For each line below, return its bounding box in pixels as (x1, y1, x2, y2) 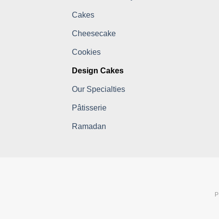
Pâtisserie (72, 104, 107, 112)
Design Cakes (72, 66, 124, 75)
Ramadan (72, 122, 106, 131)
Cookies (72, 48, 101, 57)
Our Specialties (72, 85, 125, 94)
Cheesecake (72, 29, 116, 38)
